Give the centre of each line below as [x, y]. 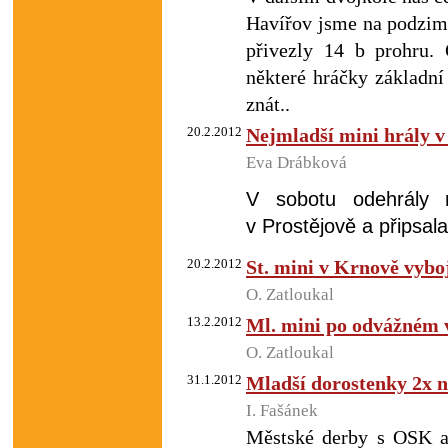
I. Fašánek [282, 410]
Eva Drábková [296, 162]
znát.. [268, 104]
